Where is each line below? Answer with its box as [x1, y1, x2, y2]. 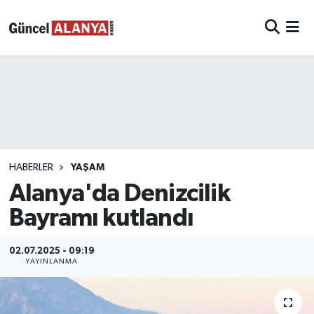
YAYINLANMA [25, 258, 78, 266]
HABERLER [8, 163, 53, 173]
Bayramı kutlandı [8, 205, 193, 231]
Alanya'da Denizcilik [8, 181, 230, 206]
